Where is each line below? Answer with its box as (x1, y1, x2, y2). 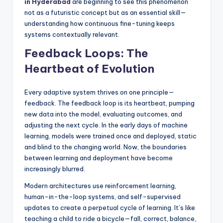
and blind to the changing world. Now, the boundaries (24, 143, 187, 151)
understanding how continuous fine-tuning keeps (24, 19, 175, 28)
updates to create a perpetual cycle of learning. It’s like (24, 204, 195, 212)
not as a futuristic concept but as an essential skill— (24, 8, 186, 17)
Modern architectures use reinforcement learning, (24, 182, 176, 190)
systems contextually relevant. (24, 30, 119, 39)
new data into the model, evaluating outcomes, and (24, 110, 182, 118)
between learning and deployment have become (24, 154, 173, 162)
